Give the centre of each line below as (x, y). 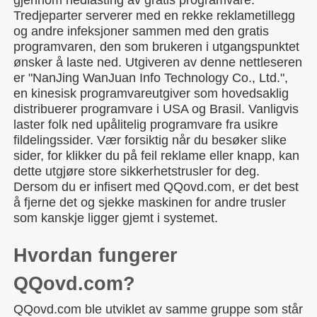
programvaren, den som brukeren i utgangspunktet (156, 47)
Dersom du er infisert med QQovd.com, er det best (156, 187)
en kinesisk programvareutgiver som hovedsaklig (151, 93)
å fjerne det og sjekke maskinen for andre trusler (150, 202)
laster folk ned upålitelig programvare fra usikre (146, 125)
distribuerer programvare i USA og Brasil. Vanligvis (156, 109)
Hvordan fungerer (96, 255)
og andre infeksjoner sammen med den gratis (141, 31)
